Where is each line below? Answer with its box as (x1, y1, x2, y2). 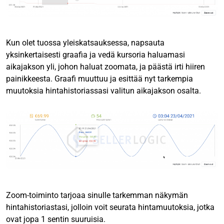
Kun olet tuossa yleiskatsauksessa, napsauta (6, 37, 164, 47)
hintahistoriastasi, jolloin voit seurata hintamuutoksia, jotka (6, 202, 214, 212)
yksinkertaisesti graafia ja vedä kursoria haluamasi (6, 49, 185, 59)
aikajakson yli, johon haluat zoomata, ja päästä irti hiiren (6, 61, 205, 71)
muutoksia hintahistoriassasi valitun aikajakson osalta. (6, 85, 201, 95)
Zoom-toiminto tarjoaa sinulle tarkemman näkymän (6, 190, 188, 200)
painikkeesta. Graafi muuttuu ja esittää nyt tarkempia (6, 73, 193, 83)
